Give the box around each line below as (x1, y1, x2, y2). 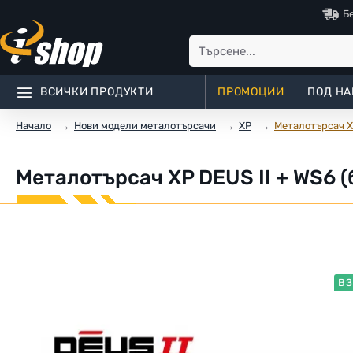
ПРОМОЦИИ (217, 85, 284, 98)
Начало (16, 120, 51, 132)
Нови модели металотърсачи (74, 119, 216, 132)
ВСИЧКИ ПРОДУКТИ (39, 85, 154, 98)
